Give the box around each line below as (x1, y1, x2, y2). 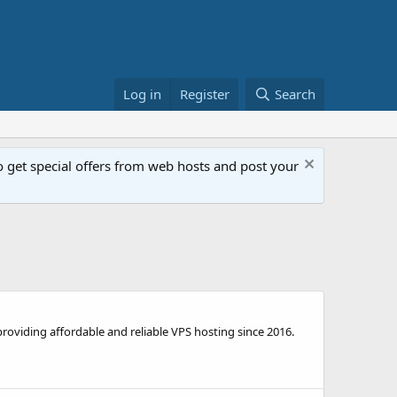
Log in (123, 85, 162, 103)
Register (180, 85, 230, 103)
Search (275, 85, 315, 103)
